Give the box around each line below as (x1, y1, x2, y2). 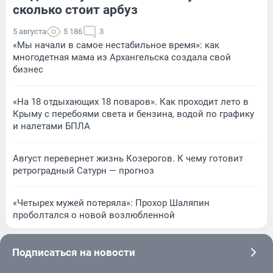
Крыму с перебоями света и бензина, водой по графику (13, 108, 254, 119)
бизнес (13, 63, 43, 75)
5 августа (13, 26, 46, 36)
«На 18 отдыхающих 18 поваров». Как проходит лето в (13, 96, 249, 107)
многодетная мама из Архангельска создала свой (13, 51, 231, 63)
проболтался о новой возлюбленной (13, 209, 175, 221)
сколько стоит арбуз (13, 2, 138, 17)
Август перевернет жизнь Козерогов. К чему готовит (13, 152, 243, 164)
